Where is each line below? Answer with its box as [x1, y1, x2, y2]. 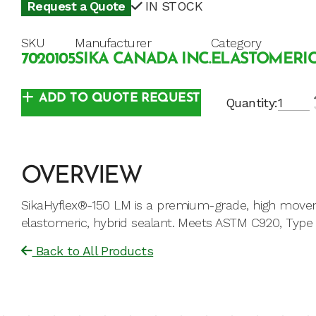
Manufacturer [75, 35, 151, 51]
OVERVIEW [21, 164, 141, 190]
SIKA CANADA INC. [75, 51, 211, 68]
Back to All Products [32, 243, 154, 259]
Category [210, 35, 262, 51]
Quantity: [225, 95, 278, 111]
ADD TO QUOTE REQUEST [39, 92, 200, 105]
